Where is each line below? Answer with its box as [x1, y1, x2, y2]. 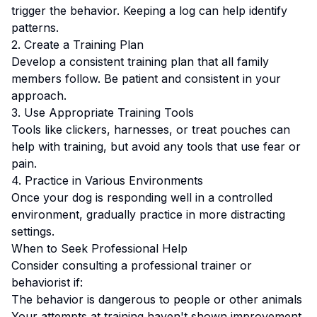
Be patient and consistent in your [104, 71, 281, 86]
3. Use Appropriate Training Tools [11, 105, 194, 120]
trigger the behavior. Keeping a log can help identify [11, 4, 287, 18]
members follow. [11, 71, 104, 86]
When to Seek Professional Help [11, 241, 188, 255]
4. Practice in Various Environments [11, 173, 203, 188]
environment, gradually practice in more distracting [11, 207, 285, 221]
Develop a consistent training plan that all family [11, 54, 269, 69]
